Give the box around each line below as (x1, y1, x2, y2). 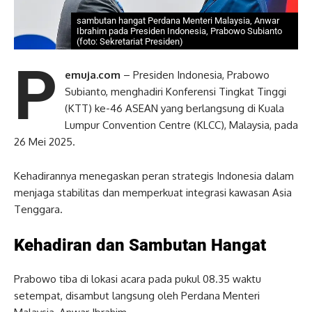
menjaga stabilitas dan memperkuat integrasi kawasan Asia (14, 186, 292, 200)
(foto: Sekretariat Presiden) (76, 36, 183, 47)
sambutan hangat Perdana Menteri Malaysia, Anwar (76, 15, 279, 26)
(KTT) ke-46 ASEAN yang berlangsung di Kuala (64, 102, 284, 116)
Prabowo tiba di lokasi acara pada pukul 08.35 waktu (14, 272, 261, 286)
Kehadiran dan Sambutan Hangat (14, 235, 266, 256)
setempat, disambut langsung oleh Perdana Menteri (14, 289, 260, 303)
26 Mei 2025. (14, 135, 75, 149)
